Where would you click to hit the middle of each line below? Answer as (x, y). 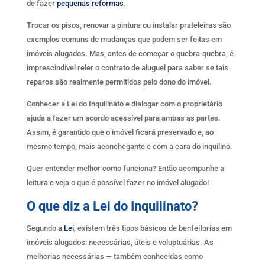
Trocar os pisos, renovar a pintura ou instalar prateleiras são (128, 25)
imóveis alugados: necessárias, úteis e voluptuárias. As (120, 242)
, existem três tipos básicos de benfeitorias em (153, 228)
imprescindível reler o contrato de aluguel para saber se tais (127, 67)
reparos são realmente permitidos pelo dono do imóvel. (119, 82)
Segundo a (45, 228)
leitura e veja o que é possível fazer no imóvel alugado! (117, 182)
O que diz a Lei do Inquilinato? (112, 206)
